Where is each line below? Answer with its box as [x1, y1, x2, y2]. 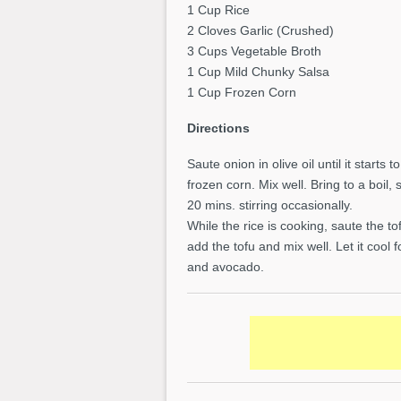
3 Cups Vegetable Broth [187, 44, 321, 59]
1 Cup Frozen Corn [187, 85, 296, 100]
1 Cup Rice [187, 3, 250, 18]
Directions [187, 121, 250, 136]
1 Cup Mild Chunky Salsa [187, 64, 329, 80]
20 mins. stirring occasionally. [187, 198, 353, 213]
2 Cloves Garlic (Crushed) [187, 23, 334, 38]
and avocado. [187, 260, 264, 275]
